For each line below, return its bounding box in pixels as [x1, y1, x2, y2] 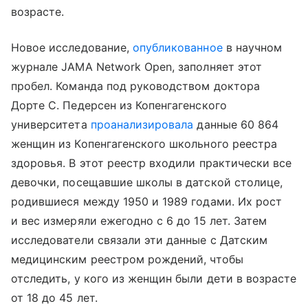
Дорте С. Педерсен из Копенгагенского [11, 98, 227, 112]
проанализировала [90, 117, 194, 131]
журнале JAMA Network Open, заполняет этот [11, 59, 262, 74]
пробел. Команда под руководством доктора [11, 78, 260, 93]
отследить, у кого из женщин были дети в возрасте [11, 271, 297, 285]
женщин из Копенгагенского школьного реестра [11, 136, 278, 151]
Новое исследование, [11, 40, 133, 54]
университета [11, 117, 91, 131]
